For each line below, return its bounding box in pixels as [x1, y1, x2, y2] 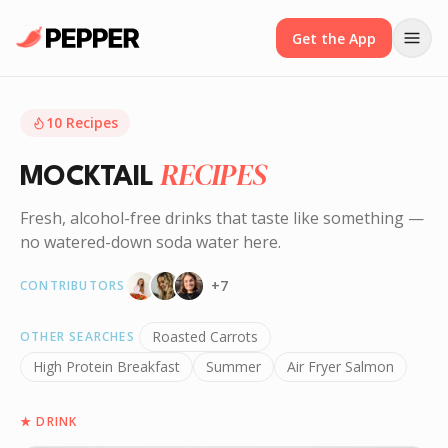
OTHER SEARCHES [20, 328, 135, 345]
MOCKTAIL [20, 164, 153, 192]
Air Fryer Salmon [287, 357, 394, 376]
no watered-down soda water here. [20, 231, 281, 253]
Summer [206, 357, 261, 376]
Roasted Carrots [151, 327, 258, 346]
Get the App [292, 28, 376, 48]
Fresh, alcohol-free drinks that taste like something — [20, 207, 424, 229]
